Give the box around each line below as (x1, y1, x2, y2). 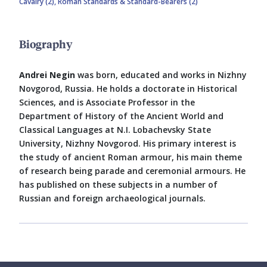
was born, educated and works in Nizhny (75, 69, 247, 81)
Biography (19, 36, 72, 52)
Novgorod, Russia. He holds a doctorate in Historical (19, 83, 237, 95)
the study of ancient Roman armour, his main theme (19, 151, 242, 163)
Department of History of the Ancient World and (19, 110, 223, 122)
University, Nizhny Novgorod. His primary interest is (19, 138, 236, 150)
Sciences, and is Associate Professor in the (19, 97, 195, 108)
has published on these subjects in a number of (19, 179, 218, 191)
